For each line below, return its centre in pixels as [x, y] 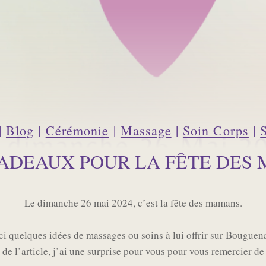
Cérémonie [77, 131]
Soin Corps [216, 131]
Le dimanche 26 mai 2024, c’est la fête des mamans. [133, 203]
